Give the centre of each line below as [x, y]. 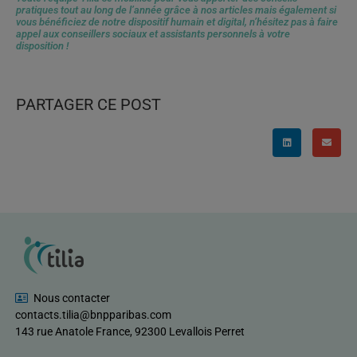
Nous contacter [71, 298]
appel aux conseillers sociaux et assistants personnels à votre [153, 33]
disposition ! [42, 45]
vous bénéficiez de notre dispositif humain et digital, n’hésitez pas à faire [177, 22]
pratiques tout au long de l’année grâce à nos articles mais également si [176, 10]
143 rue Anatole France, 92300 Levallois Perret [130, 331]
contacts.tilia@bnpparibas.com [93, 314]
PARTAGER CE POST [88, 104]
